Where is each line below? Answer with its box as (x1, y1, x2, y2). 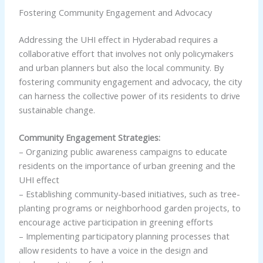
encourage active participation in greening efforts (18, 215, 213, 228)
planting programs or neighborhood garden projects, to (18, 201, 241, 214)
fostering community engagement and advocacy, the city (18, 75, 242, 87)
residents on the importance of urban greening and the (18, 159, 235, 171)
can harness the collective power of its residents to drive (18, 89, 240, 102)
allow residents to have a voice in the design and (18, 244, 208, 256)
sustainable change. (18, 103, 95, 116)
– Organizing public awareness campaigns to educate (18, 145, 227, 157)
